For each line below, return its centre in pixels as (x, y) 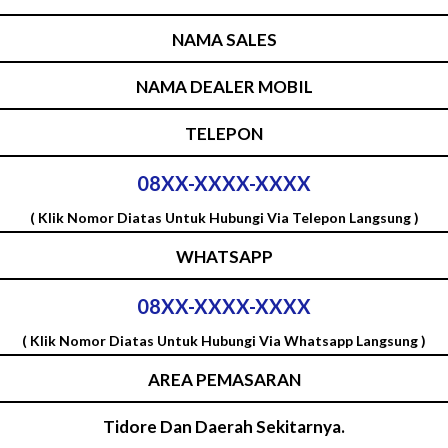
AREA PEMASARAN (224, 379)
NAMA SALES (224, 39)
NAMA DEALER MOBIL (224, 86)
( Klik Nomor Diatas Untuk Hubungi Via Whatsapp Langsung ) (224, 340)
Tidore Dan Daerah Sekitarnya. (224, 426)
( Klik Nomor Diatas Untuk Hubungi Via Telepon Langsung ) (224, 217)
